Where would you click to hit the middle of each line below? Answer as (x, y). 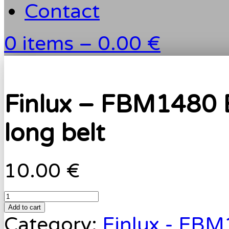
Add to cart (25, 207)
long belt (54, 134)
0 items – (51, 44)
